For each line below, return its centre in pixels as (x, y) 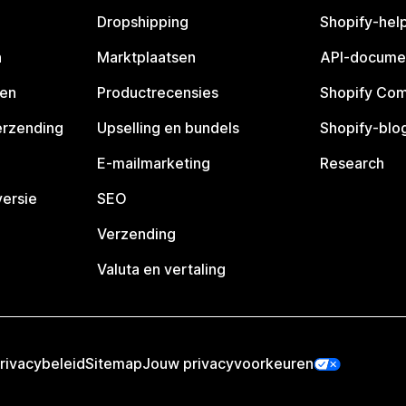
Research (352, 163)
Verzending (137, 234)
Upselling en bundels (169, 128)
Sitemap (114, 363)
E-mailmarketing (154, 163)
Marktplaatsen (147, 57)
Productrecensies (158, 92)
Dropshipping (143, 22)
